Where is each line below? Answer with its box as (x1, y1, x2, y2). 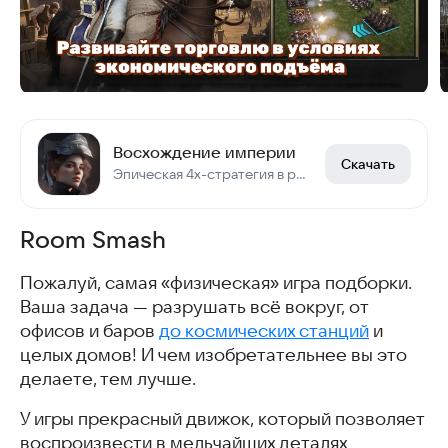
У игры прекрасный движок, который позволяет (20, 408, 424, 429)
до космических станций (159, 320, 369, 341)
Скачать (341, 155, 395, 172)
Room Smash (20, 225, 166, 253)
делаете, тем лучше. (20, 368, 196, 389)
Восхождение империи (113, 142, 296, 161)
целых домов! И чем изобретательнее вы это (20, 344, 407, 365)
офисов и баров (20, 320, 159, 341)
